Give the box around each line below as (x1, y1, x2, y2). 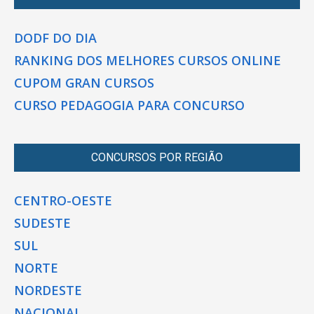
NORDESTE (14, 281, 82, 299)
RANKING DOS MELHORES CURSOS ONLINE (14, 51, 281, 69)
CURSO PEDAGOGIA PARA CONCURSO (14, 96, 245, 114)
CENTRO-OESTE (14, 191, 112, 209)
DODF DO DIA (14, 29, 97, 46)
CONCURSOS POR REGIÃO (91, 150, 223, 164)
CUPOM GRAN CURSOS (14, 74, 154, 91)
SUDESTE (14, 214, 71, 231)
